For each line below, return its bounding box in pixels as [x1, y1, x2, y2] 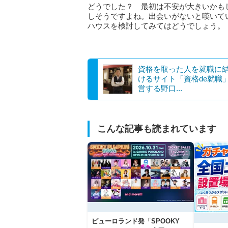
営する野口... [138, 84, 182, 93]
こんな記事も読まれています [97, 124, 216, 134]
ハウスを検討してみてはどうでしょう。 [88, 21, 225, 30]
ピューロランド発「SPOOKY [92, 217, 180, 225]
